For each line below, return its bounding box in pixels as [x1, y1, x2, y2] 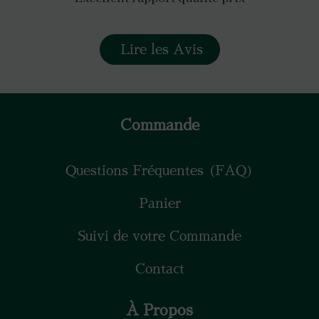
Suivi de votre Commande [78, 229, 241, 243]
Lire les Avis [120, 42, 203, 56]
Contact [135, 261, 184, 276]
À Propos [126, 303, 193, 318]
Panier [138, 196, 181, 210]
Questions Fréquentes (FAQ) [66, 163, 253, 177]
